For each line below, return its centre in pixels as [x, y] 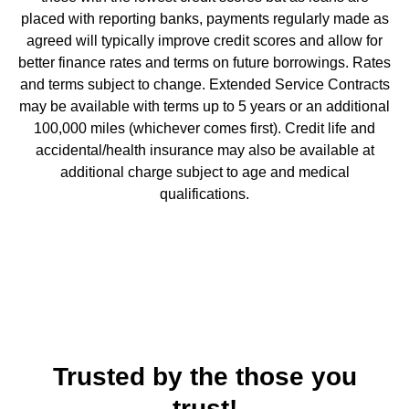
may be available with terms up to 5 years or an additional [204, 106]
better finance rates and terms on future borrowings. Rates [204, 63]
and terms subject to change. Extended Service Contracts [204, 84]
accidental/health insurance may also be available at [204, 150]
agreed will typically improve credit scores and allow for [204, 41]
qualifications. [204, 194]
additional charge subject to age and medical [204, 172]
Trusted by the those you [204, 377]
